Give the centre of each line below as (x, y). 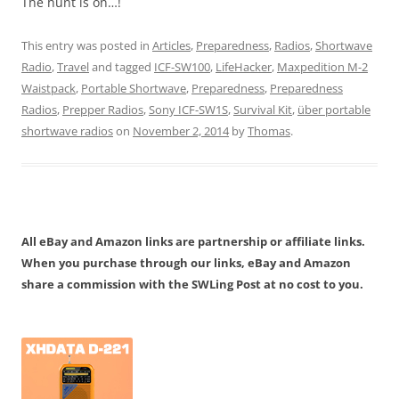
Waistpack (49, 89)
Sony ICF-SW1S (188, 110)
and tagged (122, 67)
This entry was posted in (87, 46)
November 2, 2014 (181, 131)
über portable (334, 110)
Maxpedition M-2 (322, 67)
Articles (171, 46)
